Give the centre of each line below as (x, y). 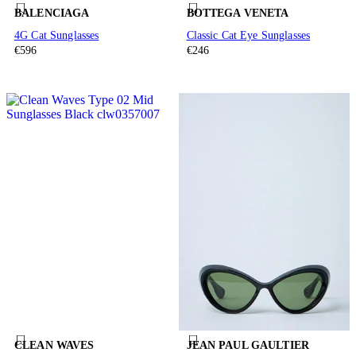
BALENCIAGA (52, 13)
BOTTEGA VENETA (238, 13)
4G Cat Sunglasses (57, 35)
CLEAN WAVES (54, 346)
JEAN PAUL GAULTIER (248, 346)
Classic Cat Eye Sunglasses (248, 35)
